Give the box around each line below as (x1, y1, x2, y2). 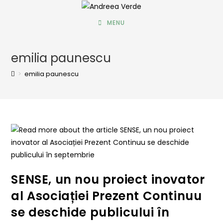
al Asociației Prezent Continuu (11, 187, 202, 204)
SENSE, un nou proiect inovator (11, 171, 205, 188)
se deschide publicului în (11, 204, 170, 221)
